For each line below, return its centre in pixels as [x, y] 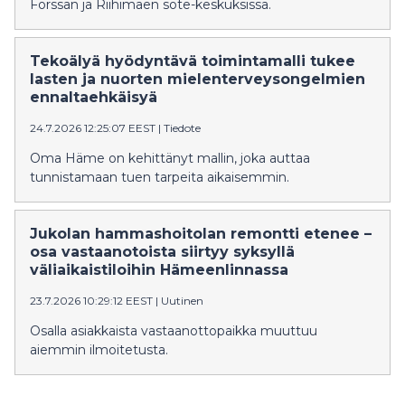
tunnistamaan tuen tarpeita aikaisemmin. [160, 177]
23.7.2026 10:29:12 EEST [91, 301]
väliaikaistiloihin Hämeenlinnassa [159, 270]
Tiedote [182, 128]
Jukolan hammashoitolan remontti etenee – [201, 234]
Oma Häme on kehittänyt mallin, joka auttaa [170, 158]
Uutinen [182, 301]
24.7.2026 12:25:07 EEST [93, 128]
